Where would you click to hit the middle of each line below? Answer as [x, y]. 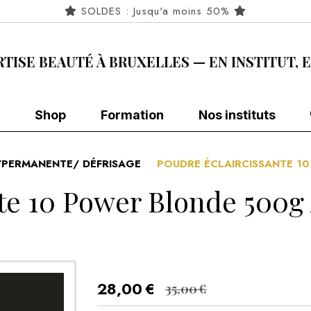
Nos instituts [237, 115]
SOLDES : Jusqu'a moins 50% [155, 11]
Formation [132, 115]
